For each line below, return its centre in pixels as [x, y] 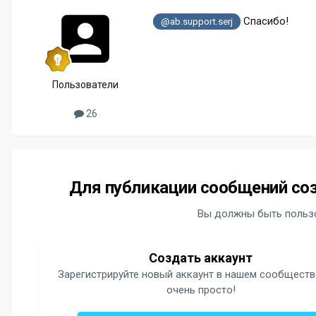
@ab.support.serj [196, 22]
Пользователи [85, 84]
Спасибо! [264, 22]
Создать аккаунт [201, 258]
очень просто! [201, 290]
